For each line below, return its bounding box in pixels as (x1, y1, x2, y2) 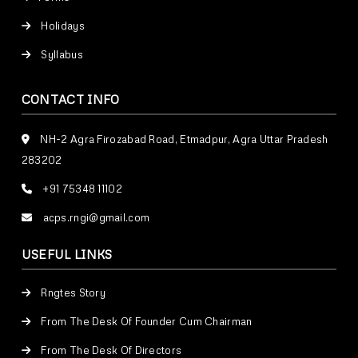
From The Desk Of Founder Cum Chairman (38, 315, 253, 328)
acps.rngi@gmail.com (42, 211, 150, 225)
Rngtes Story (38, 286, 106, 300)
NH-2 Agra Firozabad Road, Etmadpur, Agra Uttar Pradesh (38, 133, 328, 146)
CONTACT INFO (21, 92, 120, 107)
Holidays (38, 19, 85, 33)
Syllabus (38, 48, 83, 62)
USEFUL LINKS (21, 247, 113, 262)
